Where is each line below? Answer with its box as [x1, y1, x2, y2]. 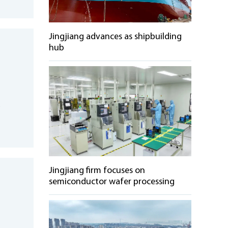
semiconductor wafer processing [49, 177, 175, 187]
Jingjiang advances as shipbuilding [49, 32, 182, 42]
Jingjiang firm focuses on [49, 166, 145, 176]
